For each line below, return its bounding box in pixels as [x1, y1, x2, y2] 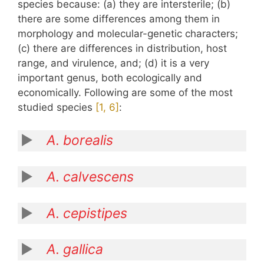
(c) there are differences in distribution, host [18, 42, 227, 55]
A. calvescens [46, 168, 134, 185]
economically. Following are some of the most [18, 87, 233, 99]
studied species [18, 101, 95, 114]
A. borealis [46, 132, 113, 149]
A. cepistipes [46, 204, 127, 222]
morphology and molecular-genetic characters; [18, 28, 238, 40]
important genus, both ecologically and [18, 72, 202, 84]
